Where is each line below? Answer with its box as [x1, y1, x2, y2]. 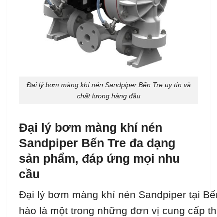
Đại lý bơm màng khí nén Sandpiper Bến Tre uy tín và [26, 80, 191, 89]
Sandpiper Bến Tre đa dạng [19, 136, 175, 150]
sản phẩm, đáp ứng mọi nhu [19, 152, 180, 166]
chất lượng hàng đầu [77, 92, 140, 100]
